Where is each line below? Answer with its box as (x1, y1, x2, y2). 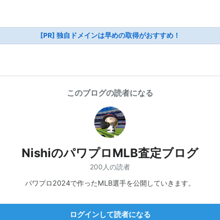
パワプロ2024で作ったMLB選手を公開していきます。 (25, 178, 195, 187)
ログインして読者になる (69, 209, 151, 219)
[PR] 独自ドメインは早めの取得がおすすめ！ (40, 31, 180, 39)
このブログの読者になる (67, 88, 153, 98)
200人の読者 (90, 162, 130, 171)
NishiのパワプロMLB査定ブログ (22, 146, 198, 160)
